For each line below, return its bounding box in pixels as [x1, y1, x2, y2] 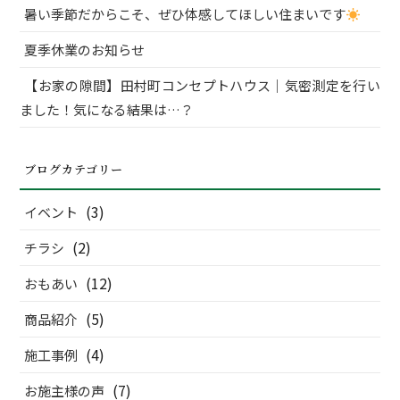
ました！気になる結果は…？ [20, 100, 195, 120]
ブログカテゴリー [24, 161, 124, 179]
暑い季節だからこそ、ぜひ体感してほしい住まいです [24, 4, 346, 24]
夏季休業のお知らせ [24, 40, 146, 60]
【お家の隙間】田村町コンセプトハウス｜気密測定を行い [24, 76, 380, 96]
